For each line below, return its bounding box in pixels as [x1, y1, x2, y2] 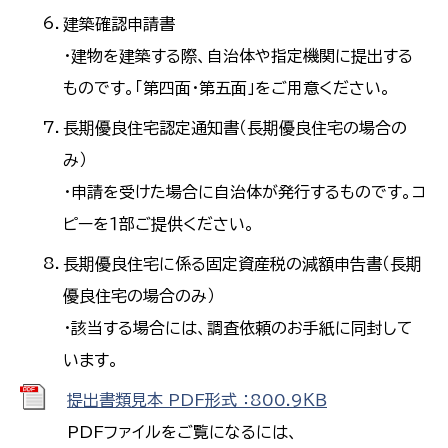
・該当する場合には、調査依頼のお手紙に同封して [63, 320, 414, 337]
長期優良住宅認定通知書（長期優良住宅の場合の [63, 120, 408, 137]
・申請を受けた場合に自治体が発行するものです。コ [63, 184, 427, 201]
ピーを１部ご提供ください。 [63, 216, 256, 233]
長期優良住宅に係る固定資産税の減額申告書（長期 [63, 256, 423, 273]
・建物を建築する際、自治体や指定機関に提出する [63, 48, 414, 65]
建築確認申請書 [63, 16, 176, 33]
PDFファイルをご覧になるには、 [67, 424, 298, 441]
